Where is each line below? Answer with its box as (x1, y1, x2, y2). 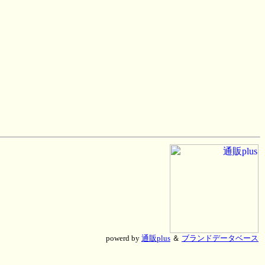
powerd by (106, 234, 141, 243)
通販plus (141, 234, 170, 243)
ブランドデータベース (182, 234, 258, 243)
